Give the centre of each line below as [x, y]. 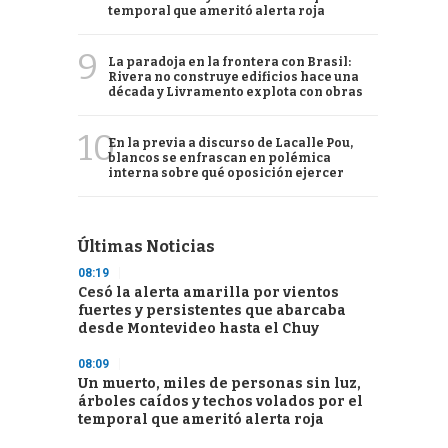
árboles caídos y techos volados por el [220, 401]
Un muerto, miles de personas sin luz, [219, 383]
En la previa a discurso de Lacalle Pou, [230, 143]
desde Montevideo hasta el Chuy [198, 328]
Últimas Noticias [146, 246]
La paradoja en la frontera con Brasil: [229, 62]
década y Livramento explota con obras [235, 92]
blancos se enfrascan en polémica [219, 158]
